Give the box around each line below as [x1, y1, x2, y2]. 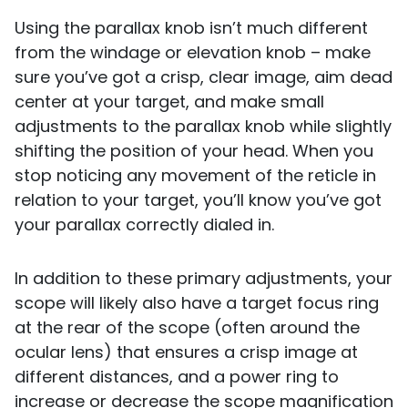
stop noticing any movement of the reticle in [15, 164, 376, 188]
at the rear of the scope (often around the [15, 316, 360, 340]
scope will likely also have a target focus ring [15, 291, 379, 315]
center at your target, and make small [15, 90, 324, 114]
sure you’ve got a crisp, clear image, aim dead [15, 66, 393, 89]
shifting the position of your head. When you [15, 139, 373, 163]
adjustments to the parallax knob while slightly [15, 115, 392, 138]
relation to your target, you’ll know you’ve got [15, 189, 382, 212]
